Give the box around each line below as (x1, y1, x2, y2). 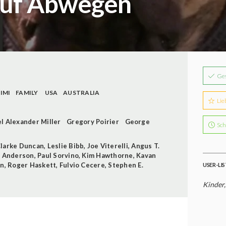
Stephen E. (108, 160, 143, 169)
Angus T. (131, 141, 160, 150)
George (125, 117, 150, 126)
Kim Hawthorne (82, 151, 133, 159)
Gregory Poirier (67, 117, 119, 126)
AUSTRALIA (63, 88, 100, 96)
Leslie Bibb (47, 141, 84, 150)
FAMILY (16, 88, 38, 96)
